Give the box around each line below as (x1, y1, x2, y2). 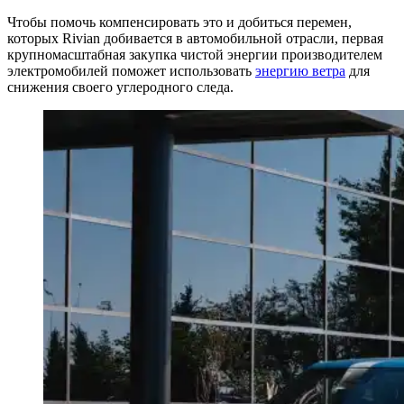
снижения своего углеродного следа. (7, 79, 234, 96)
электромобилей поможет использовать (7, 63, 255, 79)
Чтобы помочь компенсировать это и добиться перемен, (7, 14, 352, 31)
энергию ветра (255, 63, 345, 79)
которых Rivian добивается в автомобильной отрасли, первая (7, 31, 383, 47)
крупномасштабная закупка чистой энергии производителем (7, 47, 382, 63)
